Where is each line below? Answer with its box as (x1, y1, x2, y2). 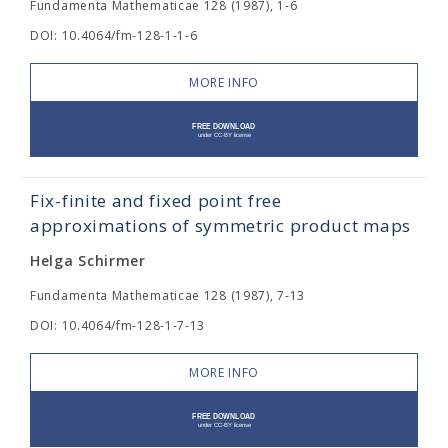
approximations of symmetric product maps (30, 214, 412, 237)
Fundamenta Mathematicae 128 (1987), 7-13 (30, 287, 305, 304)
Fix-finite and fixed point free (30, 189, 282, 212)
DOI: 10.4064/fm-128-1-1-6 (30, 27, 198, 44)
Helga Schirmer (30, 251, 146, 270)
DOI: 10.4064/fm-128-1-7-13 (30, 317, 206, 334)
